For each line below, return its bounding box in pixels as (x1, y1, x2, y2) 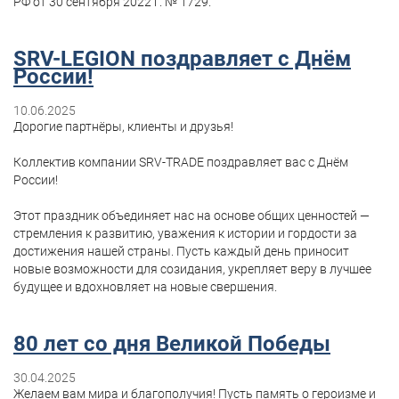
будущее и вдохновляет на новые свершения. (13, 279, 277, 294)
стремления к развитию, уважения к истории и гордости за (13, 225, 357, 240)
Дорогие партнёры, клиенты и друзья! (13, 118, 233, 134)
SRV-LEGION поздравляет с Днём (13, 45, 351, 71)
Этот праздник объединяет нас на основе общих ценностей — (13, 208, 370, 223)
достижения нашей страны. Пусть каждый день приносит (13, 243, 349, 258)
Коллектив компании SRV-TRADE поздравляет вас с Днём (13, 154, 348, 169)
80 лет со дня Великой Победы (13, 330, 330, 356)
